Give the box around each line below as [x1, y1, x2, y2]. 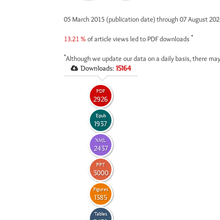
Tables [94, 211, 107, 217]
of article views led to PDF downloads [86, 34, 191, 43]
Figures [93, 186, 108, 192]
